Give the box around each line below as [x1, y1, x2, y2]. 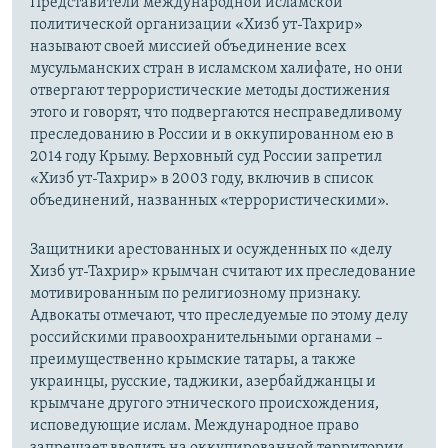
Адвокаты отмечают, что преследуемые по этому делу [30, 308, 408, 325]
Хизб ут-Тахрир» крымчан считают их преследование [30, 264, 416, 281]
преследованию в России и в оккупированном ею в [30, 127, 394, 144]
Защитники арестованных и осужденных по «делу [30, 242, 392, 259]
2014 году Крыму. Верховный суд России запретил [30, 149, 382, 166]
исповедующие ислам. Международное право [30, 418, 359, 435]
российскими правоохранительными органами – [30, 330, 383, 347]
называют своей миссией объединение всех [30, 39, 346, 56]
